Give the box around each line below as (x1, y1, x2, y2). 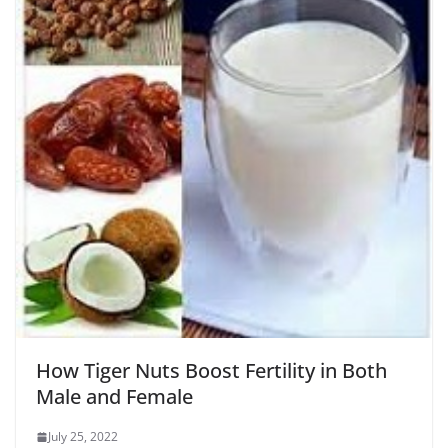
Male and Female (36, 383, 193, 411)
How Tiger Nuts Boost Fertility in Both (36, 357, 387, 385)
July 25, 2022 (48, 428, 118, 446)
